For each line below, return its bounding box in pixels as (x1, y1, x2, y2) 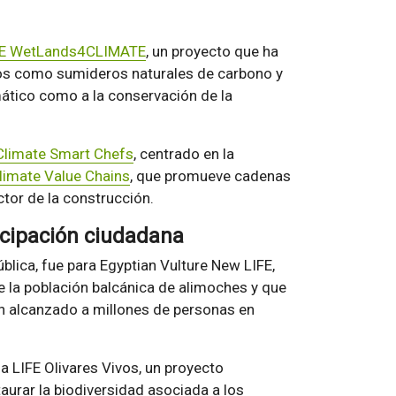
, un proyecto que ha (145, 42, 278, 61)
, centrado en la (133, 145, 234, 164)
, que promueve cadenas (129, 167, 291, 186)
